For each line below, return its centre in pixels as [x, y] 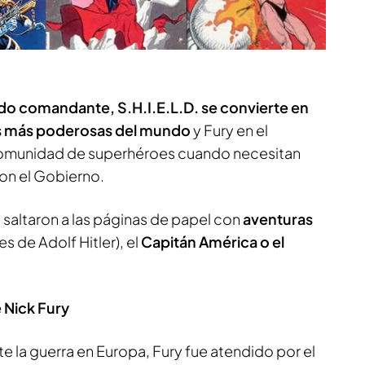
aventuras [278, 218]
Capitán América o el [213, 241]
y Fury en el [229, 130]
